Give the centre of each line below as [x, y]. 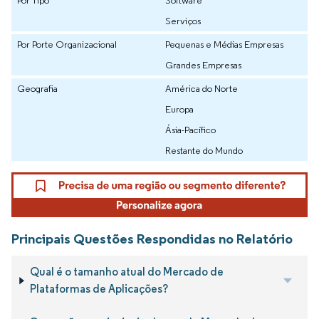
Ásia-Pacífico [190, 129]
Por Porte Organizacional [67, 44]
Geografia [37, 88]
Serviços [183, 20]
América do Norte [202, 88]
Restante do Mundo [204, 150]
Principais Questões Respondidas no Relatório [152, 239]
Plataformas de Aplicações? [99, 289]
